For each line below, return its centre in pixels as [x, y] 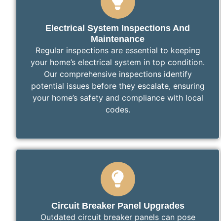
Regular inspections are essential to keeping [118, 50]
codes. [118, 109]
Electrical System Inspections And [118, 28]
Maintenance [118, 39]
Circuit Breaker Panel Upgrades [118, 205]
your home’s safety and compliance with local [118, 97]
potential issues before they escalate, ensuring [118, 86]
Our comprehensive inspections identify [118, 74]
